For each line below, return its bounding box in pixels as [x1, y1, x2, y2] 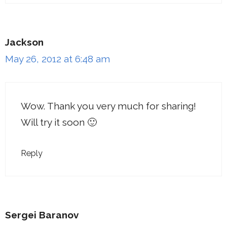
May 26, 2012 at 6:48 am [5, 53, 110, 65]
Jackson [5, 36, 44, 48]
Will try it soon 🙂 [21, 116, 97, 128]
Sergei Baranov [5, 209, 79, 221]
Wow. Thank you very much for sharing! [21, 100, 196, 111]
